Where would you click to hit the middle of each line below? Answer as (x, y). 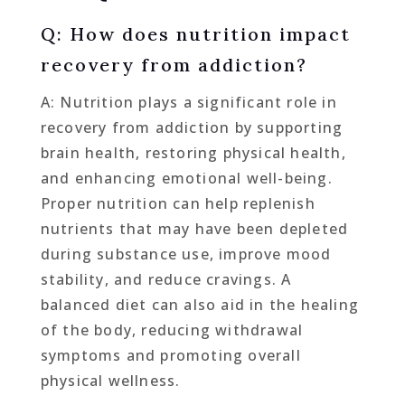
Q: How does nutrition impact (195, 33)
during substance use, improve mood (186, 254)
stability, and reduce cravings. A (166, 279)
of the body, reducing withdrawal (172, 330)
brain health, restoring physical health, (193, 152)
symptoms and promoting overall (170, 355)
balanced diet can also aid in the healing (199, 304)
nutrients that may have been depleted (194, 228)
